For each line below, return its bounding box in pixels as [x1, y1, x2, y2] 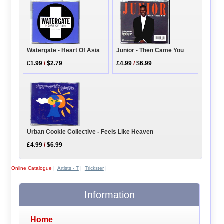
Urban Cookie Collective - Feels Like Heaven [27, 128, 154, 135]
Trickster [84, 165, 104, 171]
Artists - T [57, 165, 79, 171]
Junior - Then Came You [116, 47, 184, 54]
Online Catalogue [11, 165, 52, 171]
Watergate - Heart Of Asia [27, 46, 100, 54]
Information [84, 189, 135, 201]
